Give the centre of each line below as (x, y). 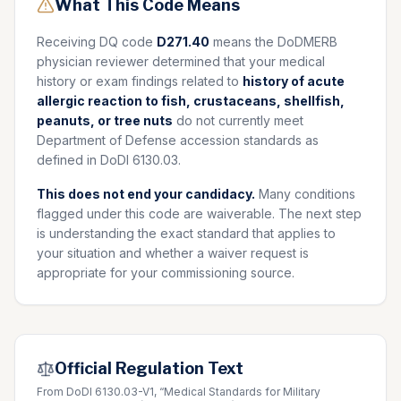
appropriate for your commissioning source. (166, 273)
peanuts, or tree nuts (105, 120)
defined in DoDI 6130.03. (109, 160)
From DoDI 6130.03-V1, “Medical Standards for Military (179, 392)
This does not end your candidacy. (146, 194)
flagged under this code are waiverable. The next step (199, 213)
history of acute (294, 81)
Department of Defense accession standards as (178, 140)
